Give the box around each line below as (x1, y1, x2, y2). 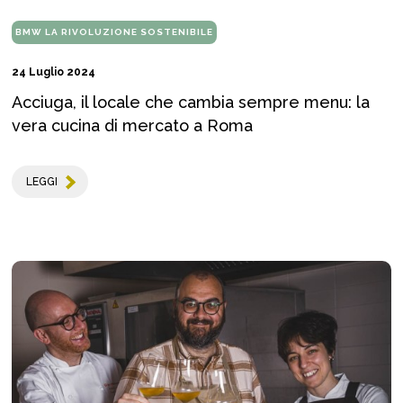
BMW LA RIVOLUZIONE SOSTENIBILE (15, 27, 213, 38)
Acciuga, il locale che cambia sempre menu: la (12, 93, 370, 112)
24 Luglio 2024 (12, 66, 95, 79)
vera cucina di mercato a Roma (12, 116, 253, 136)
